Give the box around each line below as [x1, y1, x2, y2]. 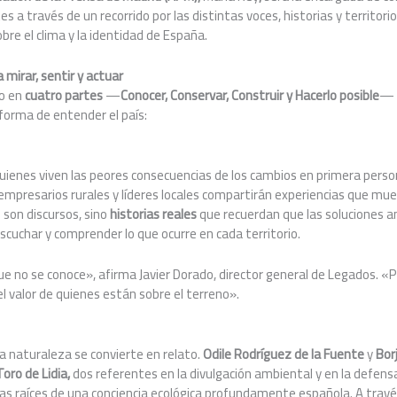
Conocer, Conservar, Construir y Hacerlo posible [121, 82, 380, 108]
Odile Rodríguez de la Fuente [203, 340, 365, 367]
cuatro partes [25, 82, 104, 108]
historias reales [110, 200, 198, 227]
